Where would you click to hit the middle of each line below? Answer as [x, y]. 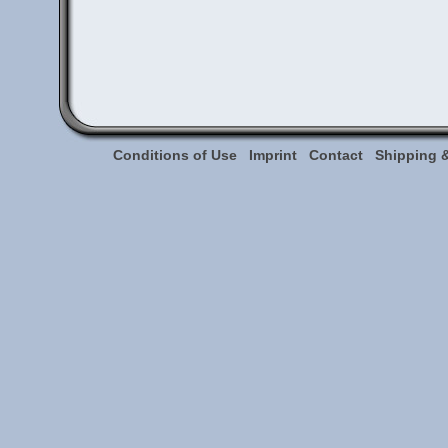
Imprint [273, 155]
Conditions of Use [175, 155]
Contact [336, 155]
